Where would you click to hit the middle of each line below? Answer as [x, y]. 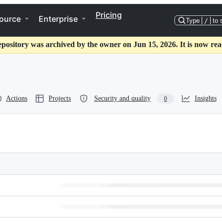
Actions [17, 98]
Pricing [109, 15]
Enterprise [58, 19]
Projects [60, 98]
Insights [205, 98]
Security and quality [122, 98]
